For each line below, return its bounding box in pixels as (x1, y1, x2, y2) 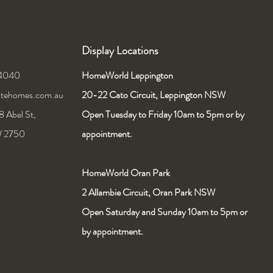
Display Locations (82, 43, 158, 58)
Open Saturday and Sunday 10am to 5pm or (82, 205, 247, 219)
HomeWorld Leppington (82, 68, 175, 82)
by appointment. (82, 224, 145, 238)
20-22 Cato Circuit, (82, 88, 160, 102)
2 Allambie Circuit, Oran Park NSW (82, 185, 215, 199)
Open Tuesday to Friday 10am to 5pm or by (82, 107, 244, 121)
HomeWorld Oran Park (82, 166, 170, 180)
